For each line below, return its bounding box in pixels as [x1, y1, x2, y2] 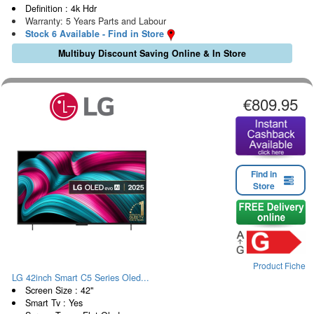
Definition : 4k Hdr [25, 1, 97, 15]
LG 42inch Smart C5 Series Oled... [12, 271, 149, 284]
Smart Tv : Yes [25, 296, 83, 309]
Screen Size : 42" [25, 283, 93, 296]
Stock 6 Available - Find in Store [25, 27, 164, 40]
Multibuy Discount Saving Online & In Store [57, 46, 246, 60]
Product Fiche [253, 259, 306, 271]
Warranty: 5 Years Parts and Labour [25, 14, 166, 27]
